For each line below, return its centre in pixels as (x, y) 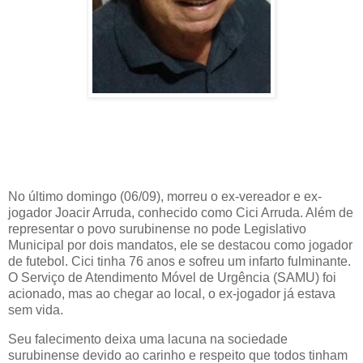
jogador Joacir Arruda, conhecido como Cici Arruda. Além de (181, 213)
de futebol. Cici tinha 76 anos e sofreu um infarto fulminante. (179, 262)
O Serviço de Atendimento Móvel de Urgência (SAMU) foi (172, 278)
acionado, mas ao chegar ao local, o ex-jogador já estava (172, 294)
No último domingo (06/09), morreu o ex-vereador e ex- (165, 197)
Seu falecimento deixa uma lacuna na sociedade (148, 340)
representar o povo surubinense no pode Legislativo (157, 229)
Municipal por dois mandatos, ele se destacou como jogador (180, 246)
